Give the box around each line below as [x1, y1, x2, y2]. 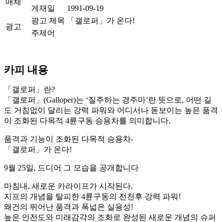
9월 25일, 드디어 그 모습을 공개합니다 [4, 163, 139, 172]
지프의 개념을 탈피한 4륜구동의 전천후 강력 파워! [4, 192, 181, 201]
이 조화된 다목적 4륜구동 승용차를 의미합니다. [4, 116, 170, 125]
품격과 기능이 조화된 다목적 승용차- [4, 134, 133, 143]
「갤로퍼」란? [4, 85, 55, 94]
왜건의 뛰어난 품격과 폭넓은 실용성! [4, 202, 133, 211]
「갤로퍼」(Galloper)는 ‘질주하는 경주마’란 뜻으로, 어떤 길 [4, 95, 212, 104]
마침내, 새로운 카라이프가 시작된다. [4, 181, 133, 190]
